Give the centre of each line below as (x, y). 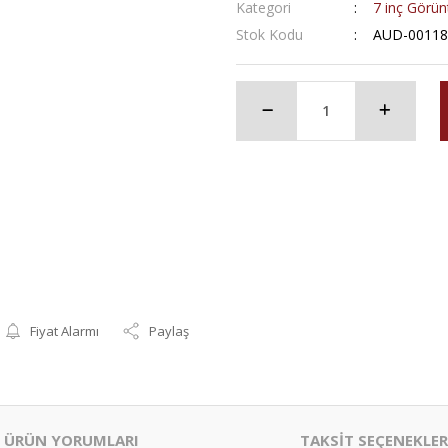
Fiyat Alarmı (65, 330)
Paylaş (169, 330)
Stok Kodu (269, 34)
